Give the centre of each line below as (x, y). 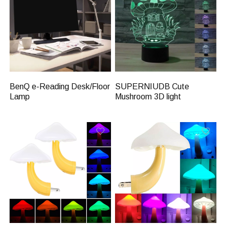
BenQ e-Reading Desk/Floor (60, 86)
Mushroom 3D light (148, 96)
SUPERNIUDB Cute (152, 86)
